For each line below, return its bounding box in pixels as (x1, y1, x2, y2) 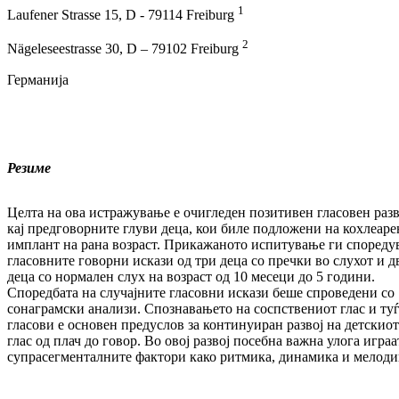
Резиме (7, 160, 51, 176)
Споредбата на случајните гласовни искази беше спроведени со (7, 285, 395, 301)
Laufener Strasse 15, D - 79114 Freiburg (7, 7, 238, 23)
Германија (7, 71, 69, 87)
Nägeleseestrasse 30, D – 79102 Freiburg (7, 41, 242, 57)
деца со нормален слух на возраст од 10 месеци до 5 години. (7, 269, 375, 285)
